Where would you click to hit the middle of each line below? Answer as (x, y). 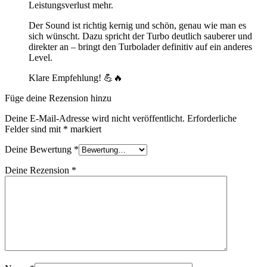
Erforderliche (212, 119)
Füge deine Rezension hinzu (58, 98)
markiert (85, 129)
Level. (41, 58)
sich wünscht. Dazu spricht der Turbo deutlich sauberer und (140, 36)
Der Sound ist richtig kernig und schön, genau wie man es (137, 26)
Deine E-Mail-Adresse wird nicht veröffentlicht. (95, 119)
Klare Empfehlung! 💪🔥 (76, 78)
